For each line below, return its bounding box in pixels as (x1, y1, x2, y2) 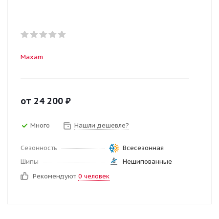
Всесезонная (122, 144, 164, 152)
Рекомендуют (33, 172, 78, 180)
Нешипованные (122, 157, 172, 166)
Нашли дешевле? (74, 121, 129, 130)
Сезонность (21, 144, 57, 152)
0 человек (78, 172, 109, 180)
